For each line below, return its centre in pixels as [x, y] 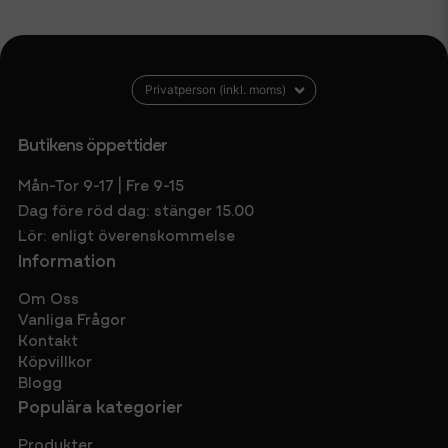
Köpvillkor [55, 360]
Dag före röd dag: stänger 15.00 [136, 209]
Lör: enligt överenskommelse [127, 234]
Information [67, 260]
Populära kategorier [101, 406]
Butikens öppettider [93, 144]
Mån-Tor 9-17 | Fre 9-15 [101, 184]
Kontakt [48, 339]
